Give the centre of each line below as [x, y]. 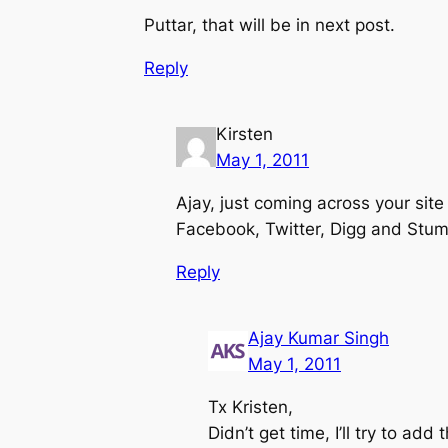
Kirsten [244, 134]
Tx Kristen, [250, 406]
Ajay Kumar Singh [318, 337]
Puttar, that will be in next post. [269, 25]
